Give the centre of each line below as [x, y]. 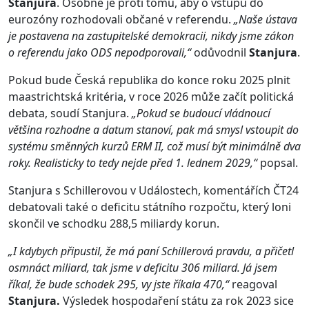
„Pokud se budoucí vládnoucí [201, 113]
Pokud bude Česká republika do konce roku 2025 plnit [149, 80]
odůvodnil [220, 53]
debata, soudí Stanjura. [70, 113]
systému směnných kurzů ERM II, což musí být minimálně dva [154, 147]
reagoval [255, 285]
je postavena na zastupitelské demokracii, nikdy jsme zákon [151, 36]
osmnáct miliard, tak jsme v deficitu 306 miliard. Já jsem [143, 268]
